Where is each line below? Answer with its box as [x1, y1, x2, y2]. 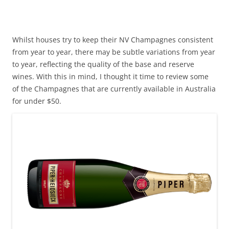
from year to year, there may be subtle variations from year [12, 47, 215, 57]
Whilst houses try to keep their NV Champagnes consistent [12, 35, 213, 44]
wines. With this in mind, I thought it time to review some [12, 72, 209, 81]
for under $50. [12, 96, 61, 106]
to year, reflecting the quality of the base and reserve [12, 59, 194, 69]
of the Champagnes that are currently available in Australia [12, 84, 216, 94]
